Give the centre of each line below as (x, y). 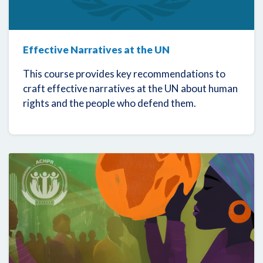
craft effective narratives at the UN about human (130, 88)
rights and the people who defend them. (109, 103)
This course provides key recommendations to (124, 73)
